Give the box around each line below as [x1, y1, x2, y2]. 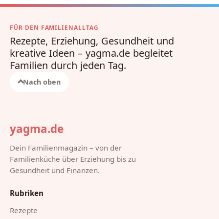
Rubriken [10, 188, 44, 198]
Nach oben [22, 77, 61, 87]
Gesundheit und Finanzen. [10, 165, 100, 175]
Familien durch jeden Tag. [10, 60, 126, 72]
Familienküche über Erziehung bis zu [10, 153, 136, 164]
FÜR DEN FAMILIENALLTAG [10, 23, 99, 31]
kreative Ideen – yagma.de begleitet [10, 47, 173, 60]
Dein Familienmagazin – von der [10, 142, 122, 153]
